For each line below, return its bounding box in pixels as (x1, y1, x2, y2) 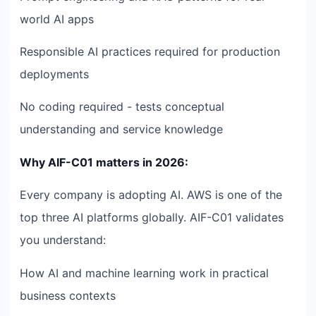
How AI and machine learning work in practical (20, 265, 269, 280)
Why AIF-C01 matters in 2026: (20, 154, 188, 169)
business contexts (20, 288, 116, 303)
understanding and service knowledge (20, 122, 223, 137)
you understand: (20, 233, 106, 248)
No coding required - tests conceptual (20, 99, 224, 114)
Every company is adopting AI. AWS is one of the (20, 188, 282, 202)
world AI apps (20, 11, 94, 26)
